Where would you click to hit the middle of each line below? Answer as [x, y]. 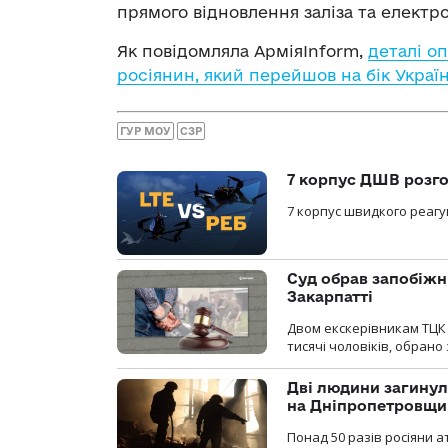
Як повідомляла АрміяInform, [242, 51]
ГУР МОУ [145, 130]
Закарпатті [330, 297]
